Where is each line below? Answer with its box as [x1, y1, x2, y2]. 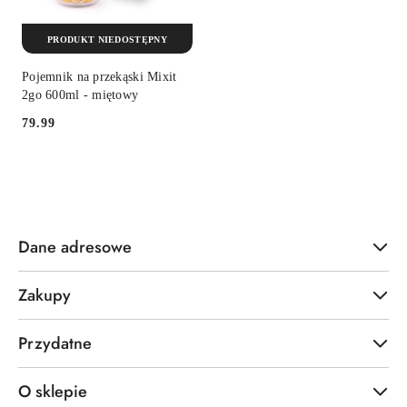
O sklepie [18, 380, 87, 404]
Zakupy [18, 283, 71, 308]
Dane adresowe [18, 235, 132, 260]
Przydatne [18, 332, 92, 356]
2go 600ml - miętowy [22, 88, 139, 102]
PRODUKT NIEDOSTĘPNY [47, 34, 167, 45]
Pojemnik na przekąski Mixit [22, 70, 177, 84]
